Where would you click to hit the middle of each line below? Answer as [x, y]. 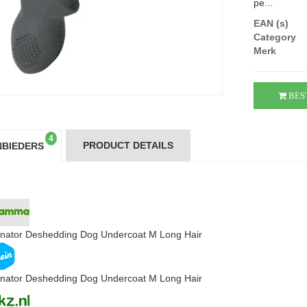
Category [275, 37]
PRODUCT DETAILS [128, 145]
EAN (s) [271, 23]
